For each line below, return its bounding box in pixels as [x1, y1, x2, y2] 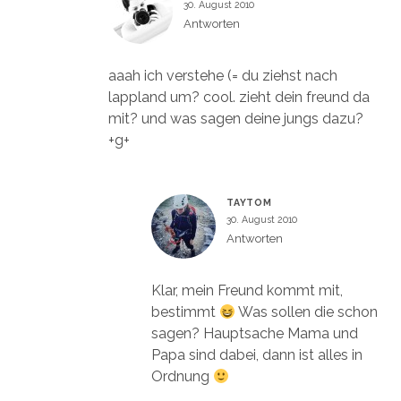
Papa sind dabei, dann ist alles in [150, 346, 363, 363]
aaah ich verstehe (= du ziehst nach [107, 66, 337, 84]
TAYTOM [226, 196, 272, 208]
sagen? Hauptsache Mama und [150, 324, 358, 342]
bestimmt [150, 303, 219, 320]
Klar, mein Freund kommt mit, [150, 281, 343, 299]
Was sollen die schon [235, 303, 379, 320]
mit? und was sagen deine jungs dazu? [107, 109, 363, 127]
